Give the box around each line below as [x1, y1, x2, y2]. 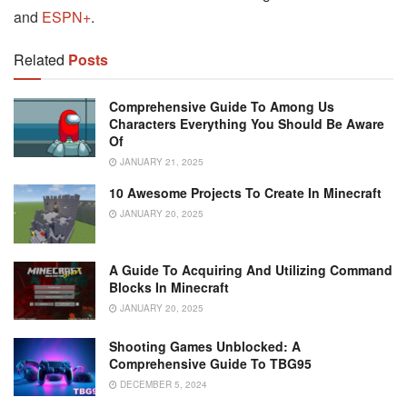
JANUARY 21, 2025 [117, 155, 203, 169]
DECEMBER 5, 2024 [117, 378, 207, 392]
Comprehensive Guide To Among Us [109, 97, 334, 116]
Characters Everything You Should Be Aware [109, 114, 384, 134]
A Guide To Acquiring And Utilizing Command [109, 260, 392, 279]
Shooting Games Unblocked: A [109, 337, 301, 356]
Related [14, 49, 65, 71]
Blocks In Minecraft [109, 277, 229, 296]
